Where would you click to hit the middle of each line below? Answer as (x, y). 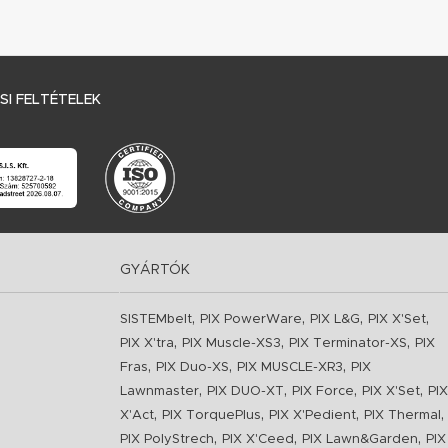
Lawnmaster (159, 392)
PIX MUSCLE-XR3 (289, 368)
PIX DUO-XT (245, 392)
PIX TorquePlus (211, 416)
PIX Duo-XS (192, 368)
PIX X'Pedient (312, 416)
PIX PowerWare (250, 320)
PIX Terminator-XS (347, 344)
